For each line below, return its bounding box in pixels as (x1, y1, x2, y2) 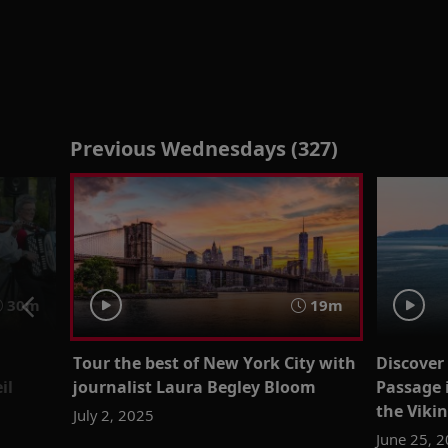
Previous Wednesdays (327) (70, 135, 338, 162)
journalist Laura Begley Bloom (72, 375, 316, 398)
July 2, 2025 (72, 404, 154, 425)
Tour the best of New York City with (72, 351, 356, 374)
